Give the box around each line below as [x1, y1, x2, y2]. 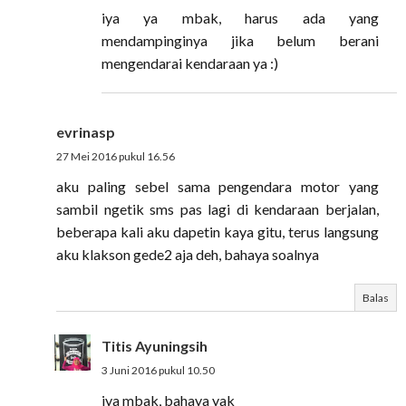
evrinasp [56, 123, 115, 140]
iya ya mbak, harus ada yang [101, 9, 379, 26]
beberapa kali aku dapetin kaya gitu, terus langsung [56, 223, 379, 240]
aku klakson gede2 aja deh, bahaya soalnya [56, 246, 319, 263]
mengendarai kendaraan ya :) [101, 54, 278, 72]
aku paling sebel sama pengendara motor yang [56, 178, 379, 195]
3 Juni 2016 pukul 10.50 [101, 363, 215, 377]
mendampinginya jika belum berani [101, 32, 379, 49]
